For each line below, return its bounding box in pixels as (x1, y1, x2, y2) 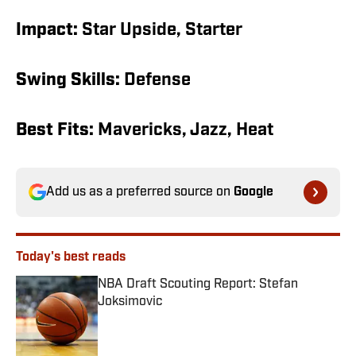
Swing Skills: (16, 72, 120, 91)
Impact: (16, 21, 78, 41)
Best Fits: (16, 122, 94, 141)
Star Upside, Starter (78, 21, 242, 41)
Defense (120, 72, 191, 91)
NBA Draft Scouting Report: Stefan (98, 278, 298, 292)
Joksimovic (98, 296, 162, 309)
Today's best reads (16, 251, 126, 265)
